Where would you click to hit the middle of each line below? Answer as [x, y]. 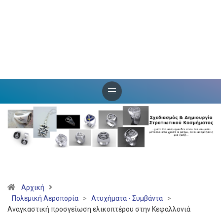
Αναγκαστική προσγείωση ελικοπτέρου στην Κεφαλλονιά [99, 209]
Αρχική [33, 188]
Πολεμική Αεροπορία [45, 199]
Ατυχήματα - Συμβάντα [127, 199]
